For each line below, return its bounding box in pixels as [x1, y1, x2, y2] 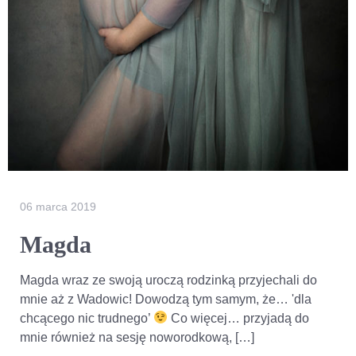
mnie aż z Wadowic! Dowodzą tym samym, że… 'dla [20, 292, 311, 306]
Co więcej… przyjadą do [168, 311, 310, 325]
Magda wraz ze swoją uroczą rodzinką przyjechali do [20, 273, 317, 287]
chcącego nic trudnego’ [20, 311, 153, 325]
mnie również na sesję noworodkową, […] [20, 330, 254, 344]
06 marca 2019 [20, 199, 96, 213]
